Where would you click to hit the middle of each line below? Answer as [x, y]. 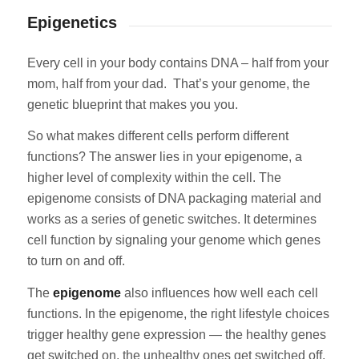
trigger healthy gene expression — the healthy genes [176, 334]
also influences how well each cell [219, 292]
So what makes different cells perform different [157, 136]
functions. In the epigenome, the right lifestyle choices [178, 313]
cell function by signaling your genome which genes [173, 240]
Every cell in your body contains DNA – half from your [177, 63]
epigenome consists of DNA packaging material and [174, 199]
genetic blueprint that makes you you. [132, 104]
